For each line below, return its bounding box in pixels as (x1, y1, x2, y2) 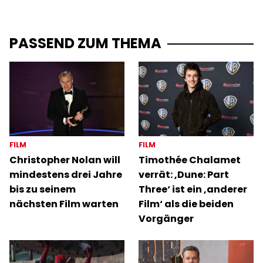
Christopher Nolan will (9, 153, 120, 167)
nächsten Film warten (9, 197, 119, 211)
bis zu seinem (9, 182, 76, 196)
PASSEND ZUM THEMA (9, 33, 161, 53)
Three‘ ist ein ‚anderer (139, 182, 247, 196)
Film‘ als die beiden (139, 197, 234, 211)
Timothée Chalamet (139, 153, 241, 167)
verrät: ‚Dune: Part (139, 167, 229, 181)
